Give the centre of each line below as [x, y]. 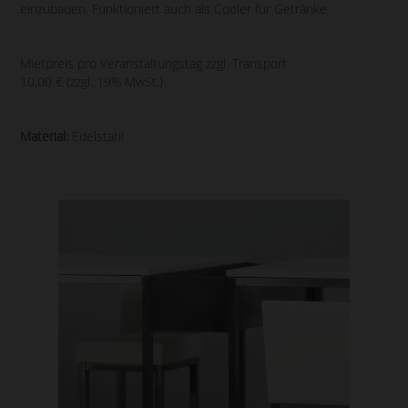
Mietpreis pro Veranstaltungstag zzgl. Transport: [155, 63]
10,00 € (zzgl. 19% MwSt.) [92, 82]
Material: [44, 136]
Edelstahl [96, 136]
